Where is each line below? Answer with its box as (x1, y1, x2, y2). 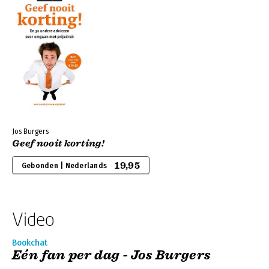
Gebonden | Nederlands (22, 162, 107, 170)
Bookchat (12, 238, 47, 248)
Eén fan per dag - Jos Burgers (12, 247, 211, 263)
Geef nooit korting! (12, 138, 105, 150)
